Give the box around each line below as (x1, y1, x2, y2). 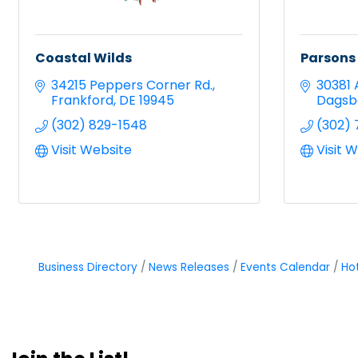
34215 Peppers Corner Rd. (51, 75, 213, 94)
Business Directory (38, 259, 137, 275)
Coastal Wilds (35, 48, 132, 67)
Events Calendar (240, 259, 330, 275)
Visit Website (51, 140, 132, 159)
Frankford (51, 90, 113, 109)
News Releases (148, 259, 229, 275)
